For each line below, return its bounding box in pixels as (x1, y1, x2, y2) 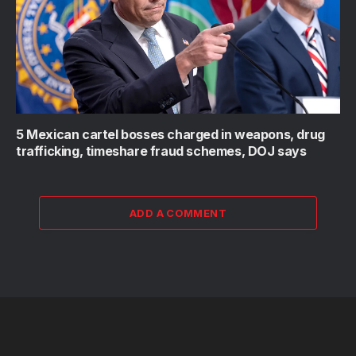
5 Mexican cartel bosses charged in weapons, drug (16, 126, 325, 142)
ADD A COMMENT (129, 206, 227, 219)
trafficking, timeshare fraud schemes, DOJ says (16, 142, 307, 159)
